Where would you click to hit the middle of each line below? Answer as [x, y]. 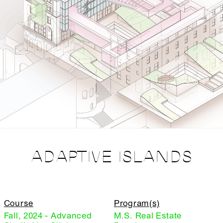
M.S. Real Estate [148, 216]
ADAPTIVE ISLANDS [111, 158]
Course [18, 204]
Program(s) [137, 204]
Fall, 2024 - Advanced [48, 216]
